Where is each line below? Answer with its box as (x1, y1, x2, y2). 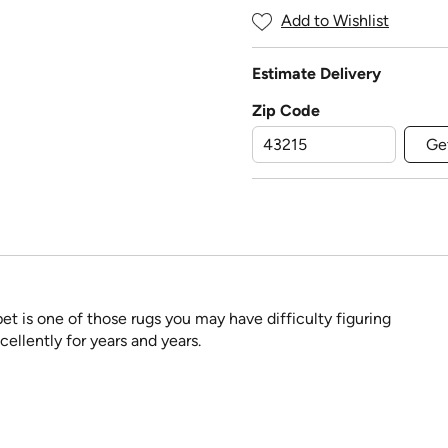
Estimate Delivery (252, 64, 381, 84)
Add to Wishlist (281, 11, 389, 31)
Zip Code (252, 101, 320, 121)
